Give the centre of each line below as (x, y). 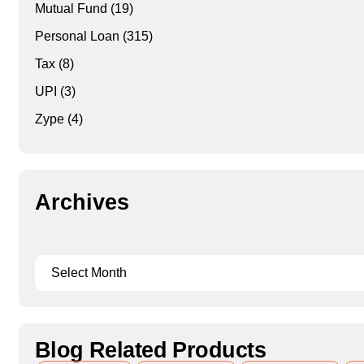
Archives (82, 203)
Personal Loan (77, 37)
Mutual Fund (71, 9)
